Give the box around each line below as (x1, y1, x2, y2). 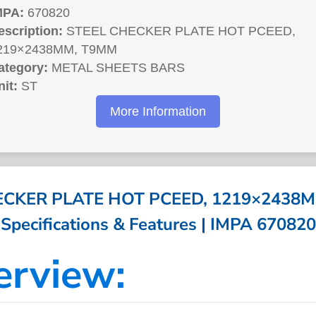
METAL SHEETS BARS (48, 61, 185, 75)
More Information (110, 104, 206, 119)
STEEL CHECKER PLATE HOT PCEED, (63, 24, 296, 39)
